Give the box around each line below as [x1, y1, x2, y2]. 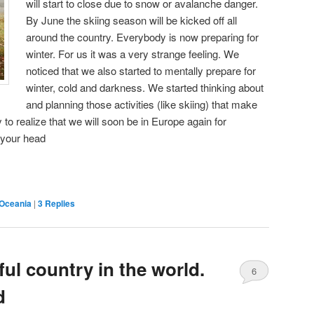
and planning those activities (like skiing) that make [26, 96, 258, 111]
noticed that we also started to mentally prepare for [26, 62, 257, 78]
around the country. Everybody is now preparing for [26, 29, 259, 44]
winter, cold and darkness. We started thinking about [26, 79, 264, 95]
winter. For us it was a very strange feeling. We [26, 46, 240, 61]
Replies [43, 197, 75, 210]
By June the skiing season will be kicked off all [26, 12, 238, 27]
